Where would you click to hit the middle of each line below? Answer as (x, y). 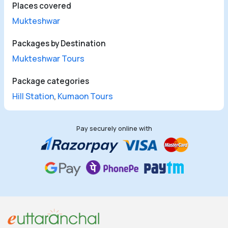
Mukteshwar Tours (48, 59)
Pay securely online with (114, 129)
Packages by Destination (59, 44)
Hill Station (33, 96)
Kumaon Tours (85, 96)
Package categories (51, 81)
